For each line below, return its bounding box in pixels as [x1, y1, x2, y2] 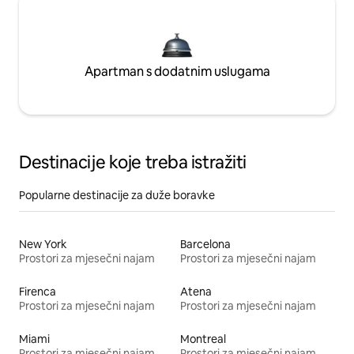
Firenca [19, 284, 56, 299]
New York [19, 237, 67, 252]
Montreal [180, 332, 226, 347]
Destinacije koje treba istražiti [19, 151, 247, 175]
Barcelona [180, 237, 231, 252]
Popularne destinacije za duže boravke [19, 188, 215, 203]
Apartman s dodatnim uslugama [84, 63, 270, 81]
